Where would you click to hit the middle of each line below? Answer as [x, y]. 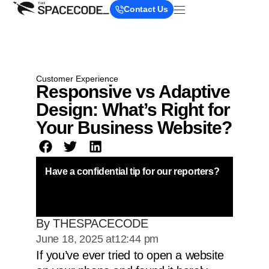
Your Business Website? [134, 128]
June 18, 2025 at [75, 239]
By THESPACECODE [92, 223]
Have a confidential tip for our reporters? [132, 171]
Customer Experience [77, 79]
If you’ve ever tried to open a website [130, 255]
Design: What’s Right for [133, 110]
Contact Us [146, 9]
